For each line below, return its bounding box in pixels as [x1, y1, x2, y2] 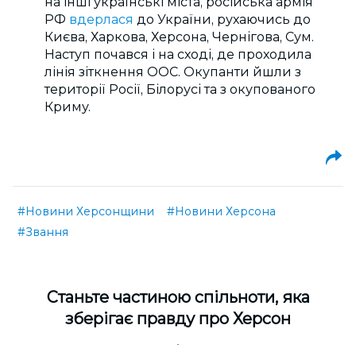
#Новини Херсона [167, 204, 276, 219]
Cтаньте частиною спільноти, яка [46, 288, 310, 307]
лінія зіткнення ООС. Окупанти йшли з [44, 64, 301, 79]
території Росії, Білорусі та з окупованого [44, 82, 315, 97]
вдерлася [69, 12, 137, 27]
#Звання [17, 225, 68, 239]
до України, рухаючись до [137, 12, 311, 27]
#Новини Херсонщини [17, 204, 154, 219]
